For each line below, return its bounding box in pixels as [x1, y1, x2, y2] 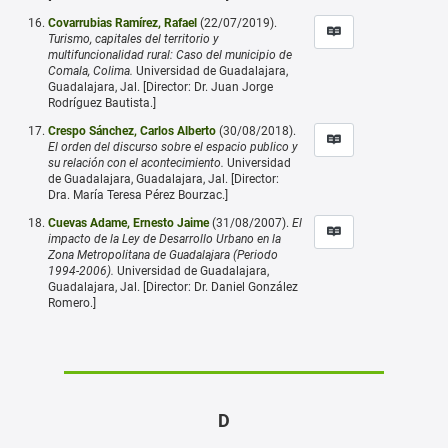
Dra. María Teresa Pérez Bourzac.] [48, 187, 228, 202]
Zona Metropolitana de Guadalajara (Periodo [48, 247, 278, 262]
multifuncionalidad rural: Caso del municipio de [48, 47, 292, 62]
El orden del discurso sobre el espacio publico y [48, 139, 298, 154]
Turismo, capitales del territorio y [48, 31, 219, 46]
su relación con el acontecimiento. [48, 155, 224, 170]
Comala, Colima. [48, 63, 133, 78]
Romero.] [48, 295, 96, 310]
